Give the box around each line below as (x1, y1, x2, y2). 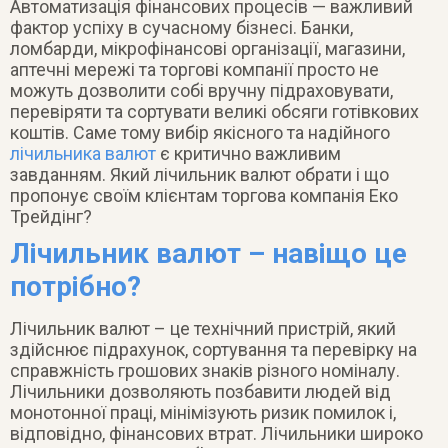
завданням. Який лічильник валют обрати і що (10, 163, 389, 185)
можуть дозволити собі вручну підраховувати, (10, 79, 393, 101)
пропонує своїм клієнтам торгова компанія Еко (10, 184, 398, 206)
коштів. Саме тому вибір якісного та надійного (10, 121, 390, 143)
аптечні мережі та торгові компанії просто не (10, 58, 379, 80)
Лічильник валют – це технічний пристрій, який (10, 317, 396, 339)
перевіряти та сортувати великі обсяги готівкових (10, 100, 419, 122)
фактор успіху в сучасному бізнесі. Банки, (10, 16, 353, 38)
